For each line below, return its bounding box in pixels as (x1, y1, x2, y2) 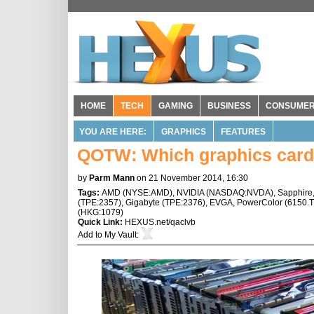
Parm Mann (89, 173, 135, 183)
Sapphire (278, 188, 313, 198)
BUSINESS (207, 101, 251, 111)
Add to (78, 230, 104, 240)
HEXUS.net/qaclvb (125, 217, 196, 227)
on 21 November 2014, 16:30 (137, 173, 248, 183)
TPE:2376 (165, 198, 203, 207)
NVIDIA (177, 188, 204, 198)
